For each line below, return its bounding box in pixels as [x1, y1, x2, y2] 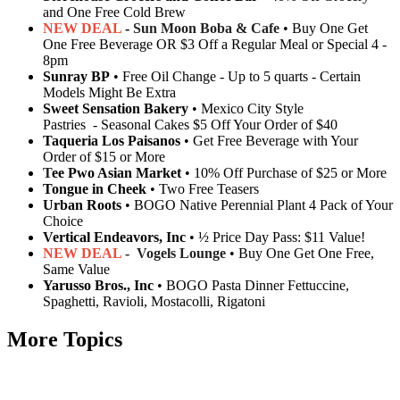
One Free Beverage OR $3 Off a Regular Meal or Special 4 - [43, 36, 387, 52]
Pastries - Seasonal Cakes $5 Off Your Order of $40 [43, 116, 341, 132]
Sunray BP [43, 68, 110, 84]
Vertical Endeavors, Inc [43, 229, 186, 245]
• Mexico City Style [188, 100, 304, 116]
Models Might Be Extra [43, 84, 176, 100]
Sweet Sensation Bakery [43, 100, 188, 116]
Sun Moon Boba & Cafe [133, 20, 279, 36]
